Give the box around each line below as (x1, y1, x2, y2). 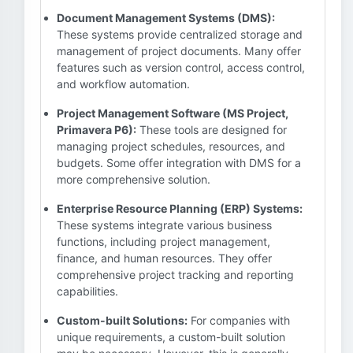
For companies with (188, 314, 290, 327)
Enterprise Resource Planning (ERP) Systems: (57, 202, 303, 215)
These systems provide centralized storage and (57, 28, 303, 41)
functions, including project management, (57, 235, 270, 248)
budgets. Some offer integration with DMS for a (57, 156, 301, 169)
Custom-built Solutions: (57, 314, 188, 327)
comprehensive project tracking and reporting (57, 268, 294, 281)
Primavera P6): (57, 123, 136, 136)
